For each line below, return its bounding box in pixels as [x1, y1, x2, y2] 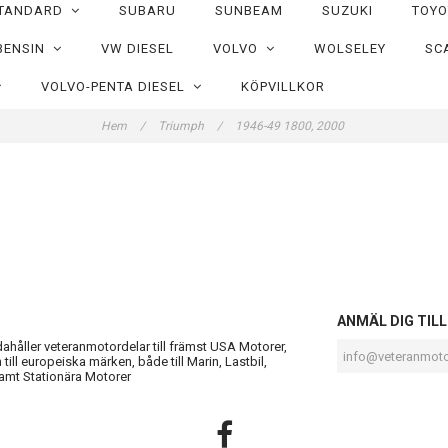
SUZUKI [321, 3, 373, 18]
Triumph [158, 119, 207, 133]
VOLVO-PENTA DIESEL [40, 79, 193, 94]
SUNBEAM [214, 3, 283, 18]
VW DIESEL [100, 41, 174, 56]
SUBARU [118, 3, 176, 18]
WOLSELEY [313, 41, 386, 56]
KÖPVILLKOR [240, 79, 325, 94]
